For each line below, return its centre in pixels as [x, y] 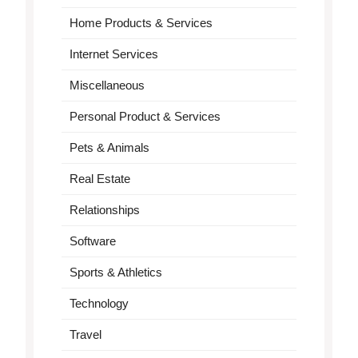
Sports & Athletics [115, 272]
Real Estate [99, 178]
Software [92, 241]
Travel [85, 334]
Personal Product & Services [145, 116]
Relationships [104, 209]
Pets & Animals [109, 147]
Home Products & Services [141, 22]
